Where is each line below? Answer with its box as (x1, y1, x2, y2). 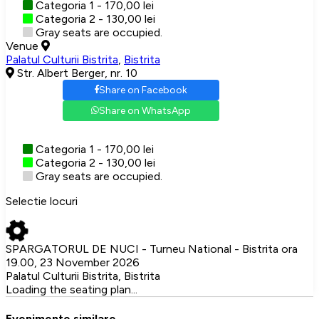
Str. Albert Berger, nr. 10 (14, 66, 137, 80)
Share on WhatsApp (99, 104, 191, 117)
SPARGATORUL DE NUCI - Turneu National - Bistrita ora (6, 241, 298, 256)
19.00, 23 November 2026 (6, 255, 140, 269)
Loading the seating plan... (6, 282, 137, 296)
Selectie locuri (6, 194, 78, 208)
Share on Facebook (99, 83, 187, 96)
